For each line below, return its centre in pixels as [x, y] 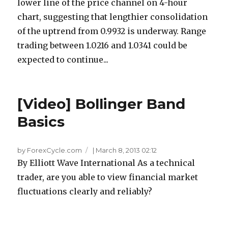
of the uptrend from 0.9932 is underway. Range [112, 31]
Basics [41, 122]
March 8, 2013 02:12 [126, 150]
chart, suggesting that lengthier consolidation [113, 17]
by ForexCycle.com [50, 150]
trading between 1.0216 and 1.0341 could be [103, 45]
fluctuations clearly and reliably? [85, 191]
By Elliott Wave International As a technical [106, 163]
